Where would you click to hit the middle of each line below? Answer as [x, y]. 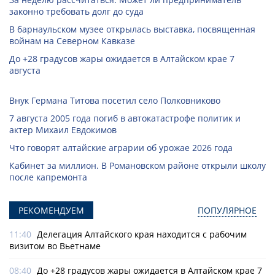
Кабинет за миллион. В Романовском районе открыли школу [137, 166]
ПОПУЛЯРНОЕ [227, 211]
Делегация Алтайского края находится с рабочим [142, 234]
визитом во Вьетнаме [55, 246]
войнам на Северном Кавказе [72, 41]
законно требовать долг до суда [76, 12]
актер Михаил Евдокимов [63, 130]
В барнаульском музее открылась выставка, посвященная [132, 29]
